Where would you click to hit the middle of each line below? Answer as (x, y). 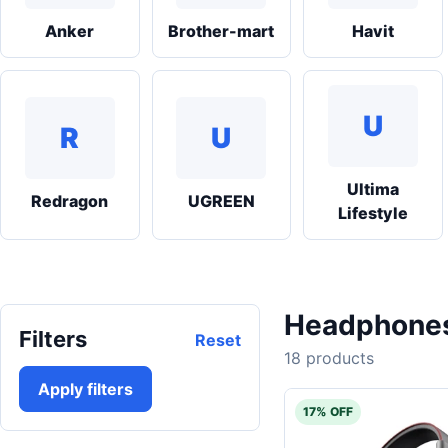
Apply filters (85, 389)
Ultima (372, 189)
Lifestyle (372, 213)
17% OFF (328, 411)
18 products (329, 358)
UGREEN (221, 201)
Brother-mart (221, 31)
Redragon (70, 201)
